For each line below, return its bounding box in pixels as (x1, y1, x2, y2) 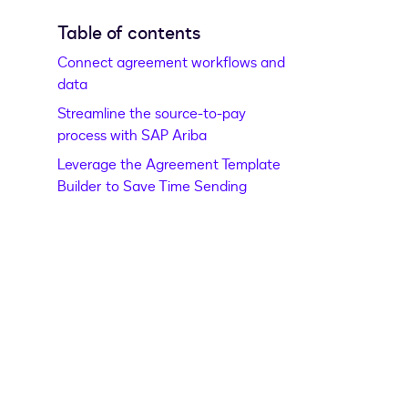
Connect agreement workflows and (57, 53, 286, 74)
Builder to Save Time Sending (57, 177, 248, 198)
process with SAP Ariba (57, 126, 208, 147)
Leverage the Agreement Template (57, 155, 281, 176)
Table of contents (57, 21, 201, 46)
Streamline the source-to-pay (57, 104, 247, 125)
